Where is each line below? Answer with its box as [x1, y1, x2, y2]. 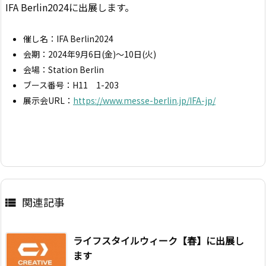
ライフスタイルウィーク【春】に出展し [73, 233, 244, 248]
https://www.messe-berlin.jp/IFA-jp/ [73, 94, 216, 107]
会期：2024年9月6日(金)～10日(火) [23, 48, 156, 61]
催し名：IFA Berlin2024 [23, 33, 113, 45]
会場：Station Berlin [23, 64, 104, 76]
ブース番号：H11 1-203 [23, 79, 119, 91]
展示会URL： [23, 94, 73, 107]
